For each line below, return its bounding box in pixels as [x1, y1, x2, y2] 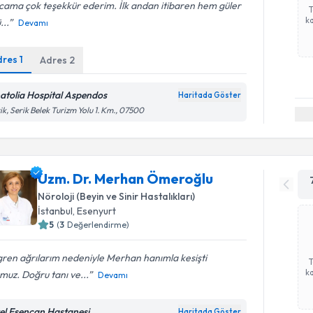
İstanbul [38, 205, 73, 217]
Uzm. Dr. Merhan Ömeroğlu [38, 170, 214, 187]
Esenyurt [77, 205, 117, 217]
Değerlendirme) [67, 219, 130, 230]
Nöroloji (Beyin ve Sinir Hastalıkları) [38, 190, 196, 203]
